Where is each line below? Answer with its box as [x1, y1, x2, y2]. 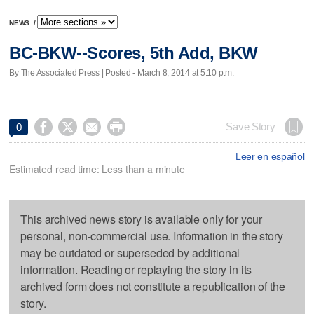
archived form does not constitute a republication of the [20, 278, 285, 294]
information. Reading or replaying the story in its [20, 261, 252, 278]
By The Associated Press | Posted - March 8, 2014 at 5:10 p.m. [9, 67, 234, 78]
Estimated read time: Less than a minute [9, 161, 185, 176]
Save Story [226, 121, 275, 132]
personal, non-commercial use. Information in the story [20, 227, 283, 244]
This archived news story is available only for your [20, 210, 263, 227]
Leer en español [235, 150, 305, 162]
